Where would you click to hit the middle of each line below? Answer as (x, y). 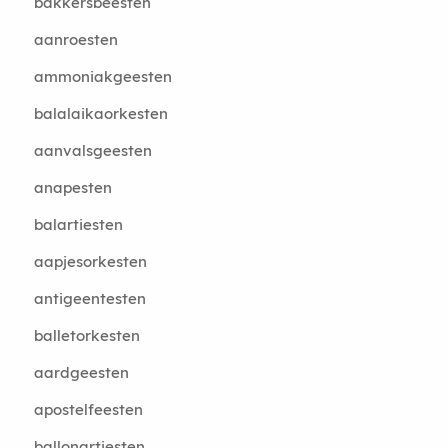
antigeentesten (89, 298)
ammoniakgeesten (102, 76)
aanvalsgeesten (92, 150)
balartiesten (78, 224)
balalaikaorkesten (100, 113)
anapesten (72, 187)
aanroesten (75, 39)
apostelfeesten (88, 409)
